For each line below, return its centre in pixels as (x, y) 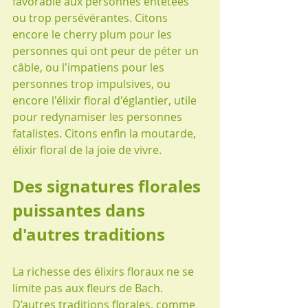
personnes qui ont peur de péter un (107, 51)
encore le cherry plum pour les (93, 34)
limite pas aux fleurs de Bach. (89, 288)
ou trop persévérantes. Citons (91, 18)
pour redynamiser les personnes (99, 117)
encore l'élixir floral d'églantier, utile (106, 100)
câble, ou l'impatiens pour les (90, 67)
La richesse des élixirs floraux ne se (104, 271)
